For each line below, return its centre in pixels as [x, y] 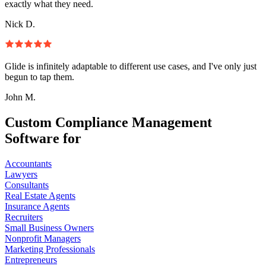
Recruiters [24, 217]
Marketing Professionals [50, 249]
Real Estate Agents [40, 195]
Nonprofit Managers [43, 238]
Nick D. [20, 24]
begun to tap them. [39, 77]
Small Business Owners [49, 227]
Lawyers [21, 174]
